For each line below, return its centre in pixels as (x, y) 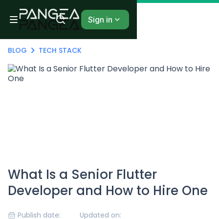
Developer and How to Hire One (108, 191)
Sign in (100, 19)
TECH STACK (60, 50)
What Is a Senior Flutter (82, 175)
